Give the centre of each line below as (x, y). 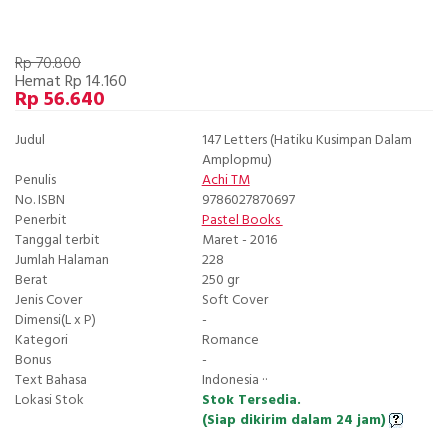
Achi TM (225, 181)
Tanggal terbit (57, 241)
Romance (230, 341)
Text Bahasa (51, 381)
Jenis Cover (48, 301)
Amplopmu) (236, 161)
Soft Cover (234, 301)
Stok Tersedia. (251, 401)
